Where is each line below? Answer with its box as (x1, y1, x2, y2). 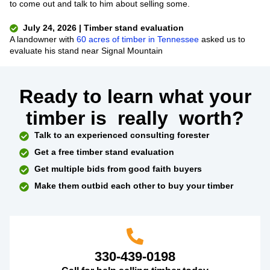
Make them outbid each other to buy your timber (34, 180, 233, 190)
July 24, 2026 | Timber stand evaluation (23, 23, 184, 33)
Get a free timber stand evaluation (34, 146, 174, 157)
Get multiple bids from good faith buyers (34, 163, 202, 174)
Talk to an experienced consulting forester (34, 130, 209, 140)
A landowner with (10, 34, 77, 44)
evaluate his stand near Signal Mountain (10, 46, 163, 55)
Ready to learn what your (19, 86, 251, 107)
